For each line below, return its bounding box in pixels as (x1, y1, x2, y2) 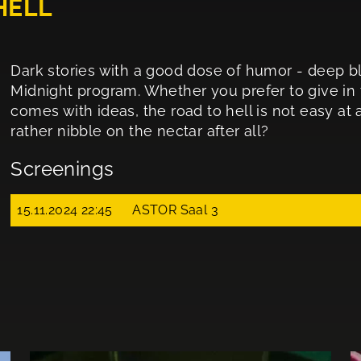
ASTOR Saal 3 (132, 202, 218, 218)
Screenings (10, 157, 114, 180)
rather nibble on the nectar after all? (10, 122, 269, 139)
